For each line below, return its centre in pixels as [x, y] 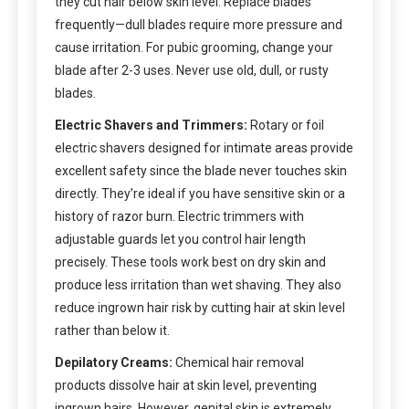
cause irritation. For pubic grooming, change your [194, 47]
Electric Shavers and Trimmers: [151, 125]
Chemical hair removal [238, 362]
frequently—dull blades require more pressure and [199, 24]
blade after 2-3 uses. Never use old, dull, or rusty [192, 70]
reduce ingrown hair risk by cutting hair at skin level [200, 307]
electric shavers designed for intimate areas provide [204, 147]
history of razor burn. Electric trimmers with [179, 216]
